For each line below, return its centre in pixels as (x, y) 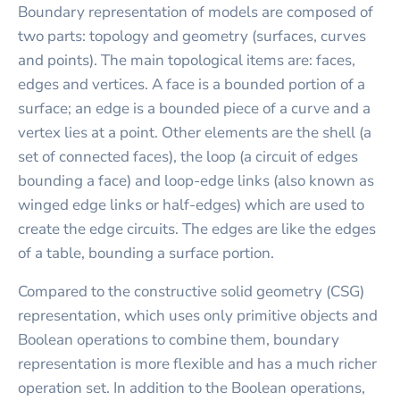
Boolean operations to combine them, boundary (179, 340)
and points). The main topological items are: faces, (187, 61)
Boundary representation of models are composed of (196, 12)
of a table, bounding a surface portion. (146, 254)
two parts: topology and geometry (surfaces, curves (192, 37)
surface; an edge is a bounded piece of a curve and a (194, 109)
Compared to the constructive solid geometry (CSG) (191, 292)
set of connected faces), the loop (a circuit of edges (188, 157)
